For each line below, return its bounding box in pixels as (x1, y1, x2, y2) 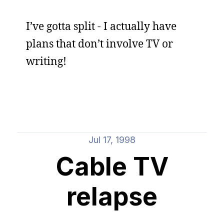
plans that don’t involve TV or (26, 36, 173, 50)
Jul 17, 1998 (88, 134, 135, 145)
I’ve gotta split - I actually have (26, 19, 176, 33)
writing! (26, 54, 66, 68)
